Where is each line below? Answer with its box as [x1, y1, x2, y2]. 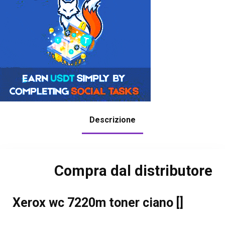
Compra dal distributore [54, 162, 213, 180]
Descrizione [89, 115, 136, 125]
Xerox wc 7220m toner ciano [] [12, 195, 183, 210]
